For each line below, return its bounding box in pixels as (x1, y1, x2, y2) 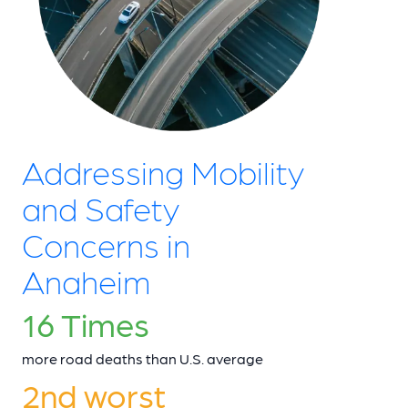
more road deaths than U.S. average (22, 350, 263, 368)
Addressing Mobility (22, 151, 304, 191)
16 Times (22, 303, 149, 343)
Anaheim (22, 260, 150, 301)
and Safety (22, 188, 179, 228)
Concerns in (22, 224, 190, 264)
